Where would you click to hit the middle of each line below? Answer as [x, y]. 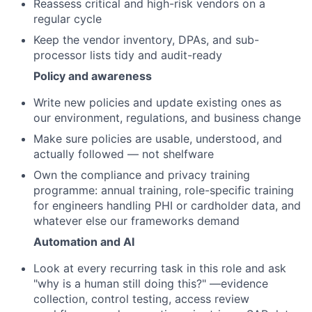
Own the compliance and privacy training [142, 175]
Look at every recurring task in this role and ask [160, 268]
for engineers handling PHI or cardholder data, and [167, 206]
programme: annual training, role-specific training [164, 190]
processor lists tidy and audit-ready [128, 55]
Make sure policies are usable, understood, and [158, 139]
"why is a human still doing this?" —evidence [151, 284]
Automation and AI [84, 242]
